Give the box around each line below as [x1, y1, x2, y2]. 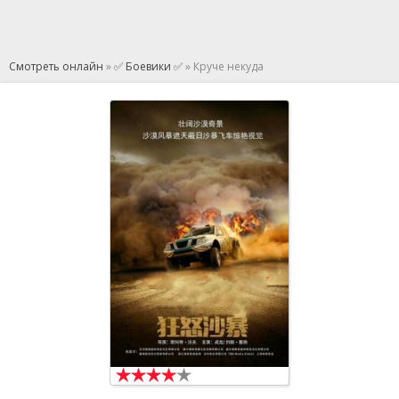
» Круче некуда [183, 59, 264, 74]
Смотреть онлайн [9, 59, 103, 74]
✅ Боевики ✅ [114, 59, 183, 74]
